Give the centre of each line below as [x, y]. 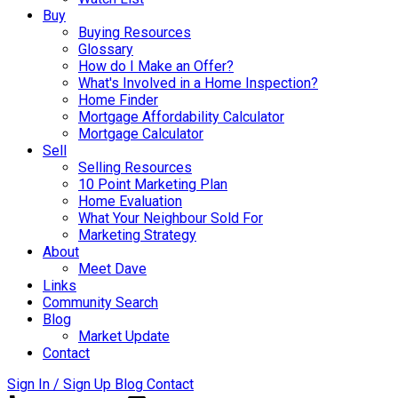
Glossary [106, 50]
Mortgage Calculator [141, 134]
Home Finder [118, 100]
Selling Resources [135, 168]
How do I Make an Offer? [156, 67]
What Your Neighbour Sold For [171, 219]
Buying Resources [135, 33]
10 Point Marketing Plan [153, 185]
